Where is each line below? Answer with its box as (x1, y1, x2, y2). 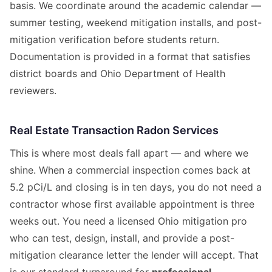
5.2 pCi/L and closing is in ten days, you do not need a (10, 181, 262, 194)
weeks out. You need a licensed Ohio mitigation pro (10, 215, 247, 228)
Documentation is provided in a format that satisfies (10, 50, 250, 63)
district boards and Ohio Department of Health (10, 67, 225, 80)
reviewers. (10, 84, 56, 97)
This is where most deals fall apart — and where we (10, 147, 248, 160)
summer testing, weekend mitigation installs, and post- (10, 16, 262, 29)
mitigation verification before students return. (10, 33, 219, 46)
